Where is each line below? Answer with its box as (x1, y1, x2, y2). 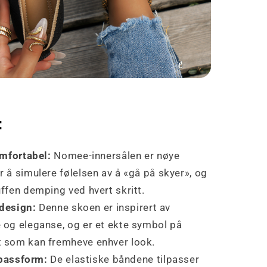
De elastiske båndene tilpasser (47, 253, 200, 266)
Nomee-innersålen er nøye (51, 150, 180, 162)
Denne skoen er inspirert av (36, 201, 171, 214)
